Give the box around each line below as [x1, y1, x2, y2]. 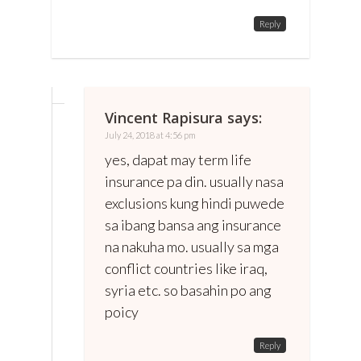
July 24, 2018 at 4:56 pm [105, 129, 196, 140]
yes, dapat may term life [105, 150, 251, 168]
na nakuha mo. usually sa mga [105, 237, 279, 255]
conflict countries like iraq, [105, 259, 268, 277]
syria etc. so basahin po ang [105, 280, 272, 299]
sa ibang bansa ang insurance [105, 215, 281, 234]
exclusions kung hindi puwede [105, 193, 284, 212]
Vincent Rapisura [105, 107, 223, 127]
